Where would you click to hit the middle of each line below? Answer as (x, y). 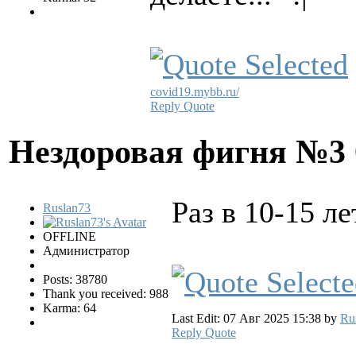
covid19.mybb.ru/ (195, 91)
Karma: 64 (70, 308)
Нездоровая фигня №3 (182, 151)
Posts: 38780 (75, 280)
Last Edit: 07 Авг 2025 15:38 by (256, 319)
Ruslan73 (67, 208)
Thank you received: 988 (106, 294)
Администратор (86, 251)
